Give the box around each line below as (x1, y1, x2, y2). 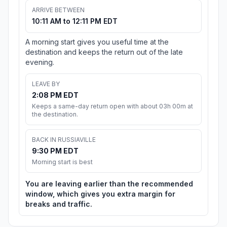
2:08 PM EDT (32, 91, 79, 100)
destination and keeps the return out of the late (25, 48, 183, 57)
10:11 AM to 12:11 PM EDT (32, 17, 118, 26)
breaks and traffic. (25, 200, 92, 209)
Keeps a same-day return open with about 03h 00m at (32, 102, 193, 110)
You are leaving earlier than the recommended (25, 179, 193, 188)
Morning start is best (32, 158, 93, 166)
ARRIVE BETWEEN (32, 6, 85, 14)
